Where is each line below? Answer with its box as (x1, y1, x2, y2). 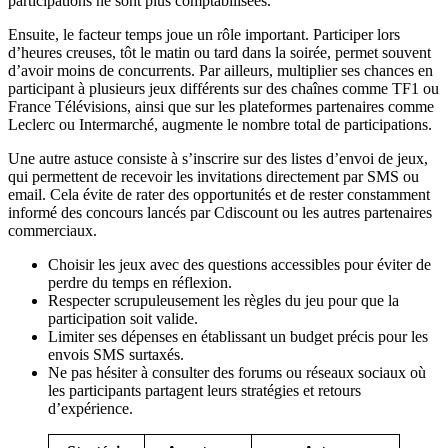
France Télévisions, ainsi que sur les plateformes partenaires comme (8, 97, 434, 115)
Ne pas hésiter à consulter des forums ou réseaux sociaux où (48, 363, 426, 381)
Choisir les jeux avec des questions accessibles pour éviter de (48, 255, 431, 273)
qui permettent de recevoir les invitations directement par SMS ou (8, 167, 419, 185)
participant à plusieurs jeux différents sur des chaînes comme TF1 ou (8, 79, 439, 97)
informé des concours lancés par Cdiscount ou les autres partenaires (8, 203, 432, 221)
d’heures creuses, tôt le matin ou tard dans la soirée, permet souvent (8, 43, 431, 61)
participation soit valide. (48, 309, 198, 327)
